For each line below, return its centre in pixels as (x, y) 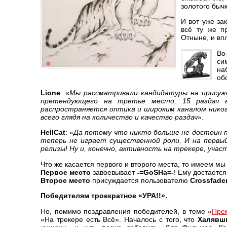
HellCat (53, 133)
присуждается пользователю (140, 180)
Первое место (66, 172)
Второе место (65, 180)
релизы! (54, 149)
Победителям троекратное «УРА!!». (104, 196)
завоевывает (114, 172)
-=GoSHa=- (155, 172)
